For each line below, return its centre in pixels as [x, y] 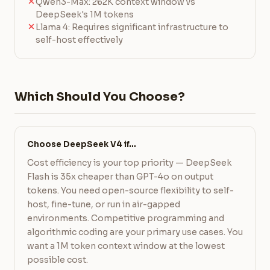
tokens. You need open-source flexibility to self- [130, 190]
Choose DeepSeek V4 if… [82, 144]
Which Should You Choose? [100, 97]
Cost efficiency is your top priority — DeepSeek [129, 163]
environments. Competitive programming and [126, 218]
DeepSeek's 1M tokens [85, 14]
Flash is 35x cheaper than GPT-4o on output [120, 177]
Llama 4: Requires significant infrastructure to [132, 27]
